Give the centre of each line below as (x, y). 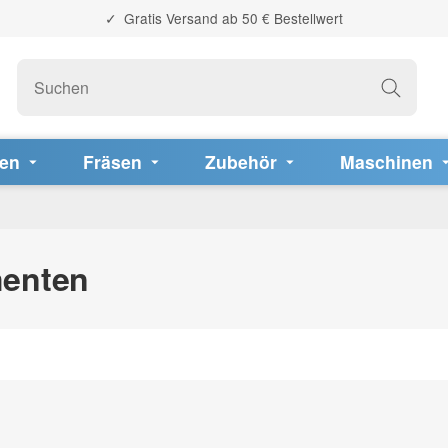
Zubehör (240, 161)
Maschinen (386, 161)
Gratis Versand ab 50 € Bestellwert (231, 17)
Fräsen (112, 161)
